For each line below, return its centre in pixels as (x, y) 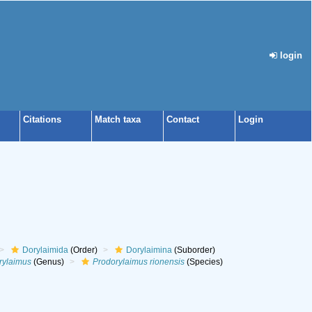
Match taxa (118, 119)
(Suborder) (193, 250)
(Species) (203, 262)
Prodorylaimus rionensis (138, 262)
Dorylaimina (149, 250)
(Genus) (47, 262)
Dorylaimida (45, 250)
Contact (183, 119)
